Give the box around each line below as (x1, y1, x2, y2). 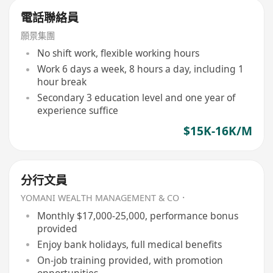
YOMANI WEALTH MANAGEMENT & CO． (21, 192, 188, 204)
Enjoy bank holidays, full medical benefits (37, 237, 222, 251)
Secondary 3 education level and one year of (37, 91, 235, 105)
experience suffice (37, 104, 118, 118)
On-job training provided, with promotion (37, 253, 223, 267)
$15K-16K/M (183, 122, 252, 139)
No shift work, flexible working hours (37, 46, 199, 60)
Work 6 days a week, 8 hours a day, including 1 (37, 62, 244, 76)
